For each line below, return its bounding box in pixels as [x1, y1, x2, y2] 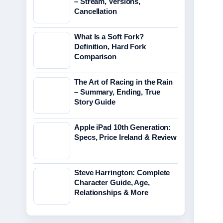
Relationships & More [74, 188, 148, 197]
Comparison [74, 52, 117, 61]
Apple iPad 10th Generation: [74, 123, 171, 131]
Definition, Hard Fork [74, 42, 146, 51]
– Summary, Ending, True [74, 88, 160, 96]
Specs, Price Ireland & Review [74, 133, 177, 141]
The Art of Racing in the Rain [74, 78, 173, 86]
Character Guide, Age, [74, 178, 150, 187]
